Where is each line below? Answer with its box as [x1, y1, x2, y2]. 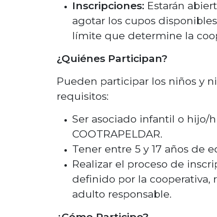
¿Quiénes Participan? [57, 52, 168, 64]
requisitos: [57, 90, 108, 102]
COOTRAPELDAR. [72, 128, 162, 140]
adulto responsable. [72, 188, 171, 200]
